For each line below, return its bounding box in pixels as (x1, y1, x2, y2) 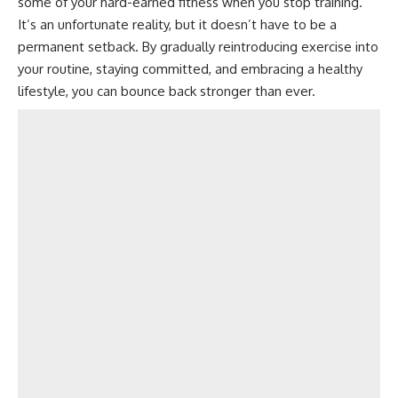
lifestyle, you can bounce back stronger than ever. (18, 83, 315, 99)
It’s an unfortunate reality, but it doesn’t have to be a (18, 16, 337, 33)
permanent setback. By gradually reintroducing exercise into (18, 38, 378, 55)
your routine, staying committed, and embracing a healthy (18, 60, 362, 77)
